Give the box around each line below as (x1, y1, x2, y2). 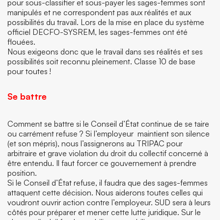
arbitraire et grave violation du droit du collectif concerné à (7, 148, 208, 158)
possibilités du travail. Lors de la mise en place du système (7, 17, 204, 27)
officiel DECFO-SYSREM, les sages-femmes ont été (7, 27, 188, 37)
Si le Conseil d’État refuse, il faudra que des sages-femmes (7, 178, 208, 188)
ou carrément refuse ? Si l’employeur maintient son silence (7, 129, 210, 138)
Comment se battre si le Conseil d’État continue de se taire (7, 119, 209, 129)
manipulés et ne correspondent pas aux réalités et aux (7, 7, 191, 17)
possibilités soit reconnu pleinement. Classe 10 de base (7, 56, 195, 66)
